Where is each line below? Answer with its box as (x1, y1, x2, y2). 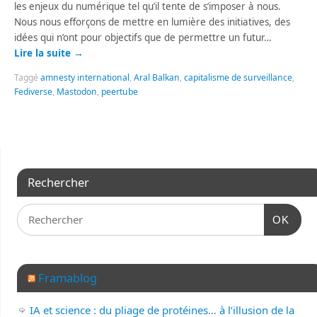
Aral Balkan (134, 71, 180, 83)
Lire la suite (14, 47, 74, 60)
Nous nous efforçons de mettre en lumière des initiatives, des (14, 16, 291, 29)
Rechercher (27, 174, 89, 190)
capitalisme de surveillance (184, 71, 293, 83)
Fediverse (14, 85, 53, 98)
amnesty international (40, 71, 130, 83)
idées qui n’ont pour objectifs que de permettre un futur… (14, 31, 272, 45)
